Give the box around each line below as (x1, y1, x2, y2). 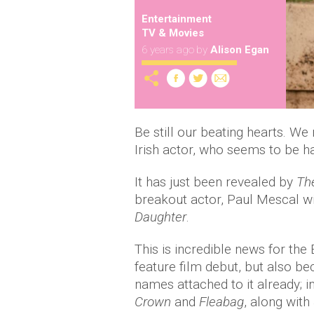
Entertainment (142, 13, 212, 25)
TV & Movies (142, 27, 204, 39)
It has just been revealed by (135, 174, 296, 191)
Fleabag (199, 294, 244, 310)
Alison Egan (210, 43, 269, 56)
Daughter (135, 209, 186, 226)
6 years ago (142, 43, 194, 56)
